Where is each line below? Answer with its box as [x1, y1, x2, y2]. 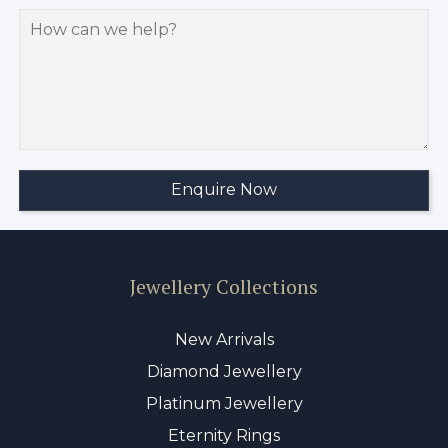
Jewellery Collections [130, 272, 318, 300]
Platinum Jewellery [145, 394, 303, 414]
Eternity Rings [168, 426, 280, 446]
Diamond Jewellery [146, 362, 302, 382]
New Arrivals [174, 330, 274, 350]
